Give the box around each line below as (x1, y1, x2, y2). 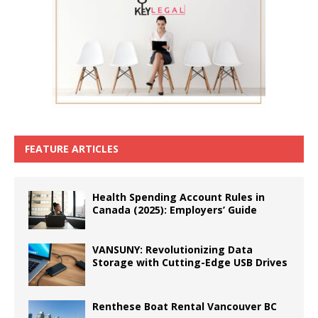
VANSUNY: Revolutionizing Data (92, 243, 253, 257)
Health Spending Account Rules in (92, 190, 265, 204)
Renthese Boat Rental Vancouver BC (92, 300, 277, 314)
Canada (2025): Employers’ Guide (92, 203, 257, 217)
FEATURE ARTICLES (25, 142, 119, 156)
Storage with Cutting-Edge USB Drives (92, 256, 287, 270)
